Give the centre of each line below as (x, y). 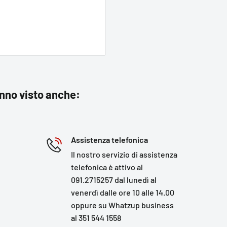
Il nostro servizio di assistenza (124, 154)
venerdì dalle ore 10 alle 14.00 (123, 192)
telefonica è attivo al (107, 167)
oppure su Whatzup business (123, 205)
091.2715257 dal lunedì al (114, 180)
